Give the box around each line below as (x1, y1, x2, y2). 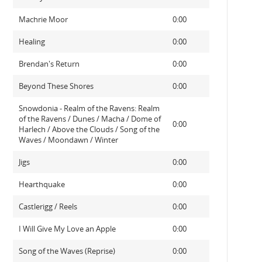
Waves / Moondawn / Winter (18, 135, 118, 145)
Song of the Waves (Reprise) (18, 246, 115, 256)
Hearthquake (18, 179, 65, 189)
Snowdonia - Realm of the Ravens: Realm (18, 103, 160, 113)
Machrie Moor (18, 14, 68, 25)
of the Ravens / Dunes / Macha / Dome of (18, 113, 161, 124)
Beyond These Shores (18, 81, 94, 91)
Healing (18, 36, 45, 47)
